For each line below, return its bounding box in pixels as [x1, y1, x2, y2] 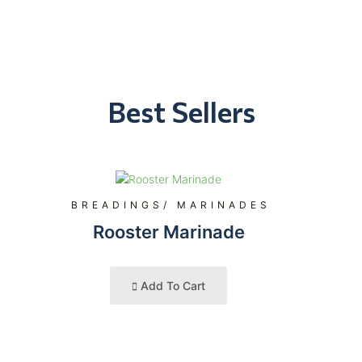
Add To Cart [137, 278, 205, 293]
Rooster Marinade [92, 221, 245, 242]
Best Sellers [107, 94, 255, 129]
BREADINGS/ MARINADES [70, 198, 271, 211]
